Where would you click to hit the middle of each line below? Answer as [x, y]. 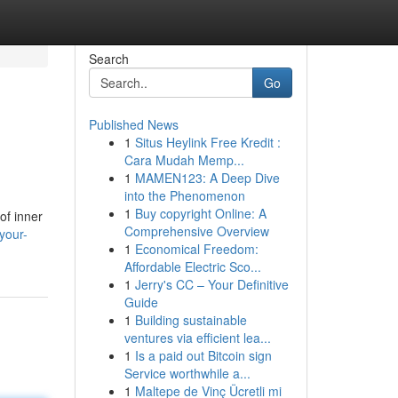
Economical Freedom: [196, 249]
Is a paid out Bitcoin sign [203, 355]
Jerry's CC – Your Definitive [211, 284]
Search [108, 59]
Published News [133, 124]
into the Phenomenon [184, 195]
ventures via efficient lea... [197, 338]
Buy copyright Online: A [200, 213]
